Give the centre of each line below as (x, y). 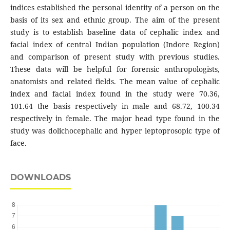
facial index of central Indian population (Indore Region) (115, 45)
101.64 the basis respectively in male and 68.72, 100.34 (115, 106)
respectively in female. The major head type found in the (115, 119)
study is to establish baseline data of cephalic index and (115, 32)
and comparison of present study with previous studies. (115, 57)
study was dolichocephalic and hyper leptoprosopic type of (115, 131)
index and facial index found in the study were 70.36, (115, 94)
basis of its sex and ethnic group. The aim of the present (115, 20)
